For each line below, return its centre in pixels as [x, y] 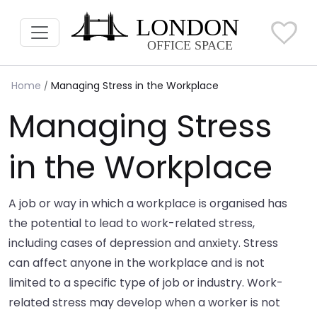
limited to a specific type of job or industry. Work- [146, 283]
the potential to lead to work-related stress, [132, 224]
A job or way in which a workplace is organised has [148, 204]
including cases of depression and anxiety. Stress [143, 243]
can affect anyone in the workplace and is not [137, 263]
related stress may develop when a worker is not [144, 303]
